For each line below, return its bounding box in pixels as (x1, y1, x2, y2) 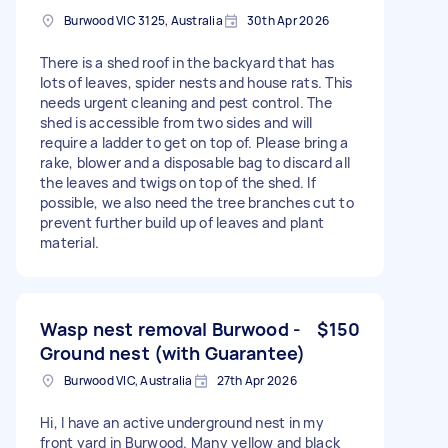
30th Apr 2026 (246, 11, 329, 29)
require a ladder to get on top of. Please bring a (40, 132, 349, 152)
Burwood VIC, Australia (64, 371, 193, 389)
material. (40, 232, 100, 252)
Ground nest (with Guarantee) (40, 340, 306, 365)
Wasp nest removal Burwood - (40, 316, 302, 341)
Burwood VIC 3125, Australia (64, 11, 223, 29)
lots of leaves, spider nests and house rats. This (40, 72, 353, 92)
